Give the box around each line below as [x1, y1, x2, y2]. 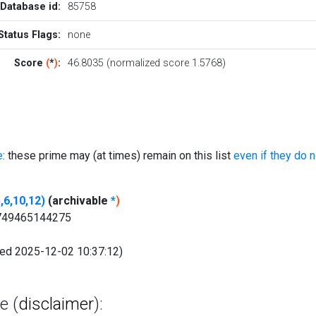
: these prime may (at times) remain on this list [3, 148, 233, 162]
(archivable [45, 193, 111, 207]
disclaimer [18, 293, 94, 314]
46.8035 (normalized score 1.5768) [67, 56, 226, 69]
